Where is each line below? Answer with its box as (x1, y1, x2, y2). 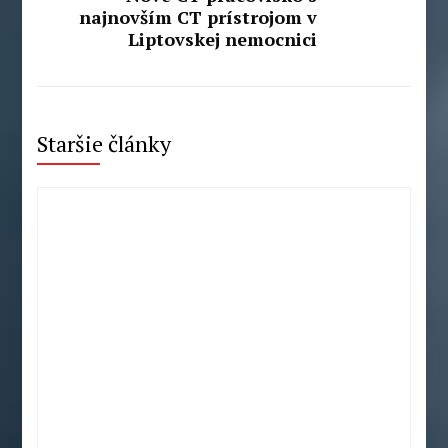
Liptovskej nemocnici (127, 26, 317, 51)
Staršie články (37, 128, 172, 158)
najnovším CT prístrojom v (78, 4, 317, 29)
